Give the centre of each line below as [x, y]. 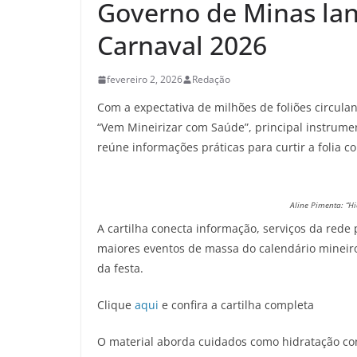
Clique [116, 305]
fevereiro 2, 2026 [145, 79]
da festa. [122, 268]
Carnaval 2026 [185, 45]
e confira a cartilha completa [238, 305]
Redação [211, 79]
